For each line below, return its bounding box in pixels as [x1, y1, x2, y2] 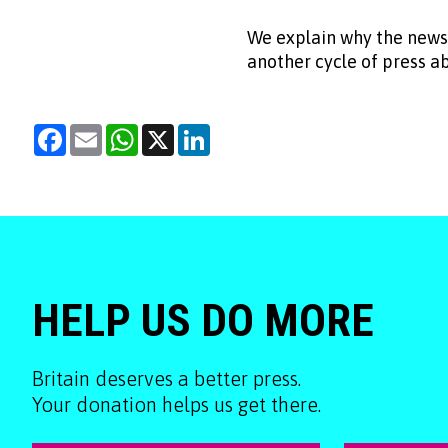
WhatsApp [138, 124, 210, 140]
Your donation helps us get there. [32, 393, 321, 416]
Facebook [66, 124, 134, 140]
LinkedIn [210, 124, 271, 140]
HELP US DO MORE [32, 294, 374, 347]
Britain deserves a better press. [32, 367, 301, 390]
